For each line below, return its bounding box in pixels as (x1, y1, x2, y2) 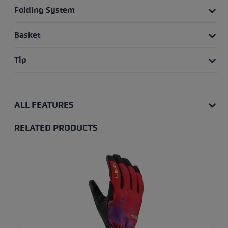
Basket (14, 30, 40, 40)
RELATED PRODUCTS (14, 122, 98, 133)
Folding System (14, 5, 75, 15)
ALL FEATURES (14, 99, 74, 110)
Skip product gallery (26, 134, 100, 144)
